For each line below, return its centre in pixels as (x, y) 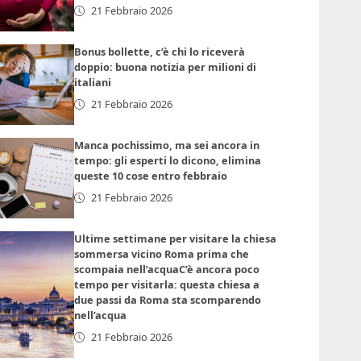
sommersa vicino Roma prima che (162, 254)
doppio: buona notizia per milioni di (166, 67)
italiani (93, 83)
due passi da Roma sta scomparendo (168, 300)
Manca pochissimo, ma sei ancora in (167, 145)
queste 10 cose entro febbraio (151, 176)
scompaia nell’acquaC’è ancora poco (167, 270)
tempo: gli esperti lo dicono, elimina (168, 161)
